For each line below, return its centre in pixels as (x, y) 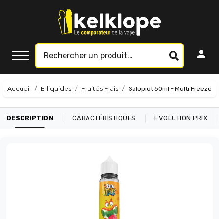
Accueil (19, 89)
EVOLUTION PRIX (181, 118)
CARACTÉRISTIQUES (104, 118)
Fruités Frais (100, 89)
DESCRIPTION (30, 118)
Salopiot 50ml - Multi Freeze (170, 89)
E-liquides (56, 89)
